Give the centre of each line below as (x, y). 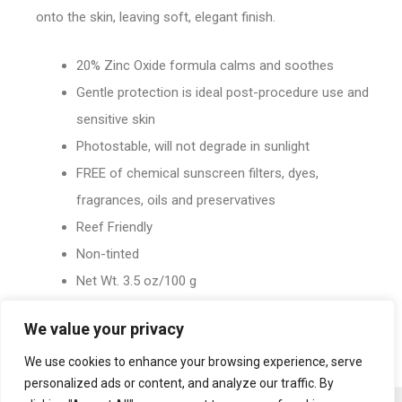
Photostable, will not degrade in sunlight (193, 147)
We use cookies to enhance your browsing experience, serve (193, 362)
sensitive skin (116, 120)
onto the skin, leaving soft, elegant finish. (156, 17)
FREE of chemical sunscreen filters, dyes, (197, 174)
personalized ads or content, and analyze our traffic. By (179, 383)
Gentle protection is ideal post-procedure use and (223, 93)
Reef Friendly (114, 227)
